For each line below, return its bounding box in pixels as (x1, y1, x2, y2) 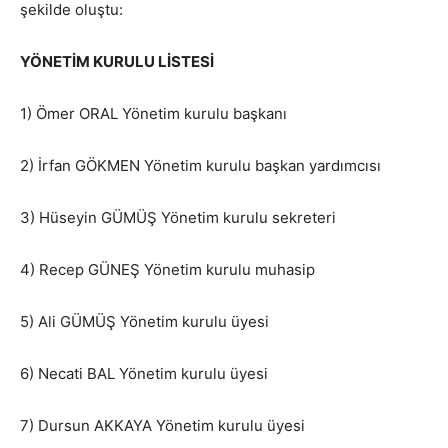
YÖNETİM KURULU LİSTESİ (20, 52, 214, 72)
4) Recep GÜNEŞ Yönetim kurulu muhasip (20, 260, 315, 280)
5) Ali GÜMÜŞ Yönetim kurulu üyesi (20, 312, 269, 332)
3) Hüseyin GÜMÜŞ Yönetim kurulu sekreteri (20, 208, 336, 228)
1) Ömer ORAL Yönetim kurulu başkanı (20, 104, 287, 124)
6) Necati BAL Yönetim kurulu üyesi (20, 364, 268, 384)
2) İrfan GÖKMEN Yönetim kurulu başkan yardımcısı (20, 156, 381, 176)
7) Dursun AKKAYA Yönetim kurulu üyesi (20, 416, 305, 436)
